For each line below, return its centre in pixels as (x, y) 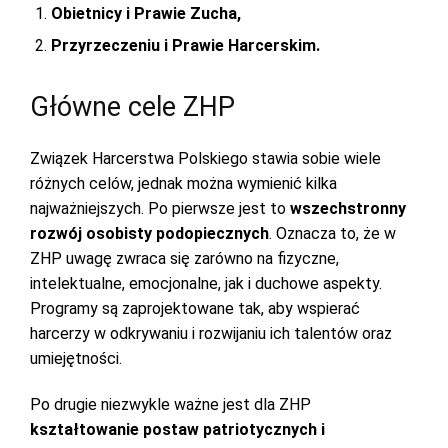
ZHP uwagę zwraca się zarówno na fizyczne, (184, 258)
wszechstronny (348, 208)
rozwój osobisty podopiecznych (149, 233)
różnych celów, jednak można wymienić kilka (183, 183)
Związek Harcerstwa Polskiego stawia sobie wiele (205, 158)
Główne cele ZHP (136, 107)
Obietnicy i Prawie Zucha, (146, 13)
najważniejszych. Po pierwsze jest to (160, 208)
